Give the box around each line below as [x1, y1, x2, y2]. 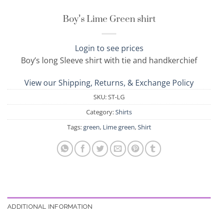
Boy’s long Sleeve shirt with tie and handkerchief [21, 55, 197, 66]
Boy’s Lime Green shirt [62, 6, 156, 31]
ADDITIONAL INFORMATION [7, 203, 93, 211]
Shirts [115, 108, 132, 117]
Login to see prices [74, 43, 144, 54]
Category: [86, 108, 115, 117]
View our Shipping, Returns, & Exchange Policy [24, 77, 194, 89]
